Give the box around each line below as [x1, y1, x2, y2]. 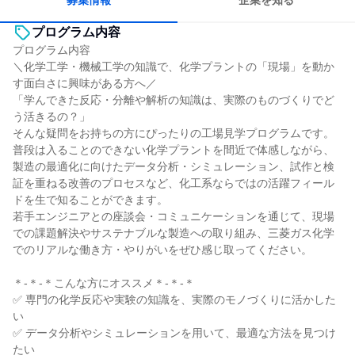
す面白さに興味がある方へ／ [13, 77, 157, 90]
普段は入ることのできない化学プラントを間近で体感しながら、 [13, 143, 334, 156]
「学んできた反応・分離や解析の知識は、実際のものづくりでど [13, 94, 334, 106]
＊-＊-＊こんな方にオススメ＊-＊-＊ [13, 277, 195, 289]
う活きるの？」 [13, 110, 90, 123]
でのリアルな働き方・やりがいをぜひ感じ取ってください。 [13, 243, 312, 256]
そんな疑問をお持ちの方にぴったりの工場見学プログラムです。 [13, 127, 334, 139]
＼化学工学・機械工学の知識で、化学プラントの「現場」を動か [13, 60, 334, 73]
